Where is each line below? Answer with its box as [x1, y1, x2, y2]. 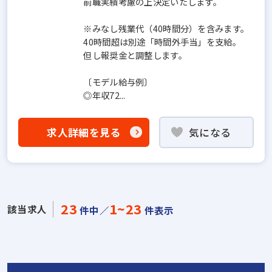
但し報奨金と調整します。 [83, 48, 187, 61]
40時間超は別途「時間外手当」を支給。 [83, 35, 241, 48]
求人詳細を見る [47, 124, 121, 140]
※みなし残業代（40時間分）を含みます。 [83, 21, 250, 35]
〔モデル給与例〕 [83, 75, 153, 88]
